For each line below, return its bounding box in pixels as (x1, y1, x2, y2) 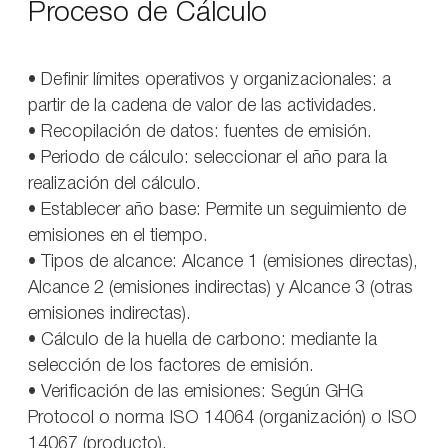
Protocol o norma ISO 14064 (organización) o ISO (28, 410, 417, 427)
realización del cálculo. (28, 176, 201, 193)
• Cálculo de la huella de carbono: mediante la (28, 332, 377, 349)
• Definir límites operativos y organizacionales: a (28, 72, 391, 89)
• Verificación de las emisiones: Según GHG (28, 384, 363, 401)
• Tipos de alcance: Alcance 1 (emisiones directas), (28, 254, 418, 271)
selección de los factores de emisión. (28, 358, 314, 375)
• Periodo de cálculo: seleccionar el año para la (28, 150, 387, 167)
